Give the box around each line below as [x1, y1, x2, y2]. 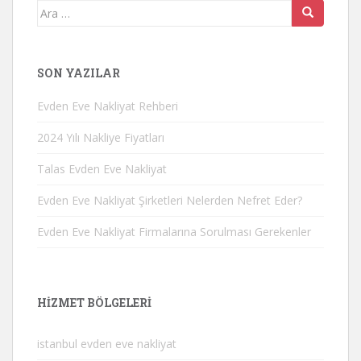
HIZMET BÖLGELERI [37, 295, 151, 310]
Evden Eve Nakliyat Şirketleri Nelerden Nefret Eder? [37, 193, 302, 208]
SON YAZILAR [37, 65, 120, 81]
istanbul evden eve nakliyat [37, 336, 176, 351]
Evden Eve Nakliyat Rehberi [37, 98, 178, 114]
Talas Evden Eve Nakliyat [37, 161, 167, 176]
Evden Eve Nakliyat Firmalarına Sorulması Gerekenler [37, 224, 311, 239]
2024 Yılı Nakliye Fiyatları [37, 130, 164, 145]
